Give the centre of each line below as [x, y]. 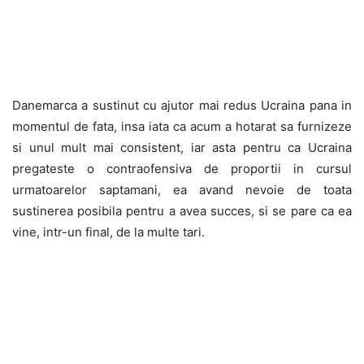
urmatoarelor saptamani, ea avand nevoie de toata [182, 189]
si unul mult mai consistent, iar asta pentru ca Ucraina [182, 147]
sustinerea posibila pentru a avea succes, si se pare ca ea [182, 210]
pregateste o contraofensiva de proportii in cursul [182, 168]
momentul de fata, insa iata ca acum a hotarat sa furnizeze [182, 126]
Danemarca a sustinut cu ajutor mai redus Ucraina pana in [182, 105]
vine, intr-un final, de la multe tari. [108, 232]
